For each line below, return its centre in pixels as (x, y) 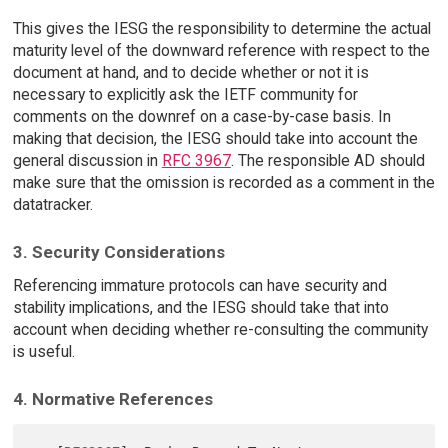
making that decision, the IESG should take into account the (215, 138)
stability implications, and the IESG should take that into (200, 308)
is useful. (43, 352)
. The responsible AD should (327, 160)
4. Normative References (112, 399)
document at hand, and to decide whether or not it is (190, 72)
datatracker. (52, 204)
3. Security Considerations (118, 251)
